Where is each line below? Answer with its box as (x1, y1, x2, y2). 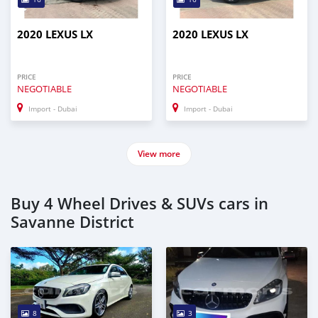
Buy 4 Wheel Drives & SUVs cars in (11, 193, 268, 215)
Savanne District (11, 212, 134, 234)
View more (138, 148, 180, 160)
